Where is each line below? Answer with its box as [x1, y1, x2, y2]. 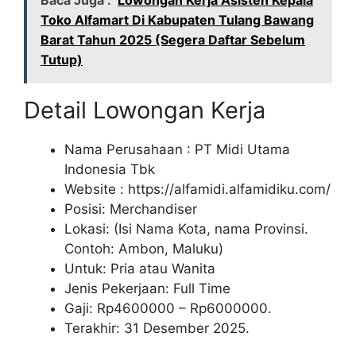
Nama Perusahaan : [64, 141, 195, 158]
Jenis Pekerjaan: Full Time [64, 281, 230, 297]
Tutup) [41, 52, 83, 68]
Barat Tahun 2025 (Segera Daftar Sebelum [41, 32, 305, 48]
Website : [64, 181, 128, 198]
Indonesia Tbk [64, 161, 155, 178]
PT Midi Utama [195, 141, 290, 158]
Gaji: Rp [64, 300, 114, 317]
